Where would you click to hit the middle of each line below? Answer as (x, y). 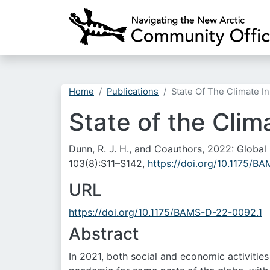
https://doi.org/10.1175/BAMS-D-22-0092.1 (165, 212)
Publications (133, 92)
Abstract (104, 234)
